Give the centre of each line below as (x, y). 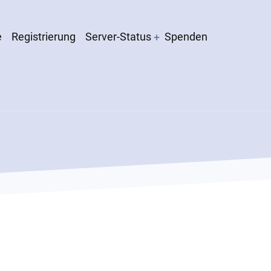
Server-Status (118, 37)
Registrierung (44, 37)
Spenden (186, 37)
